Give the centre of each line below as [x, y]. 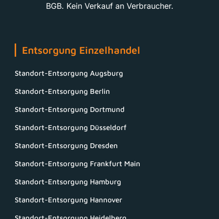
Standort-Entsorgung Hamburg [68, 182]
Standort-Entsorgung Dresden [66, 146]
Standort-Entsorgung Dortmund [70, 109]
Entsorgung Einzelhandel [81, 50]
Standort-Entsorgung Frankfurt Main [77, 164]
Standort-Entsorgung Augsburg [69, 73]
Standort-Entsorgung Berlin [62, 91]
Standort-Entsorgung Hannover [68, 200]
